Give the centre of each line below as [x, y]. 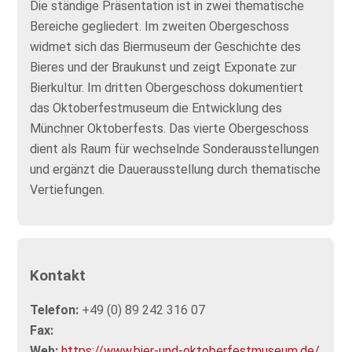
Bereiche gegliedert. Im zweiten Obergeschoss [160, 26]
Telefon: [55, 310]
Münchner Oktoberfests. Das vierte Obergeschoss [170, 128]
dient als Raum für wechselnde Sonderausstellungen [175, 149]
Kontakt [58, 275]
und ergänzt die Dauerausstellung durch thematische [176, 169]
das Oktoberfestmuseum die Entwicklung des [156, 108]
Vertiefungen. [68, 190]
